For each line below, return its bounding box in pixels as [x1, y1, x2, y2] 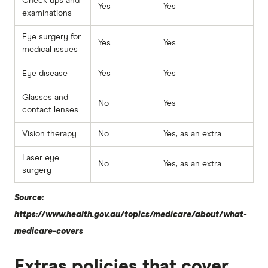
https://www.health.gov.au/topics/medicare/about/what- [14, 210, 247, 219]
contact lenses [22, 105, 78, 114]
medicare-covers [14, 227, 83, 236]
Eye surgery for [22, 32, 81, 41]
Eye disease [22, 69, 68, 78]
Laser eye [22, 153, 59, 162]
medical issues [22, 45, 78, 54]
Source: [14, 193, 44, 202]
